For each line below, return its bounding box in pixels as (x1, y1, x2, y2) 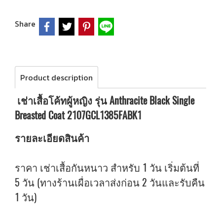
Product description (20, 72, 93, 83)
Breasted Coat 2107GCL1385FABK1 (15, 109, 142, 122)
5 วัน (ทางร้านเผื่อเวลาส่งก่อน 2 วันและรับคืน (15, 176, 205, 189)
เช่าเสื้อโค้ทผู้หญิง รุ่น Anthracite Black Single (15, 94, 194, 107)
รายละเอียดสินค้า (15, 131, 92, 145)
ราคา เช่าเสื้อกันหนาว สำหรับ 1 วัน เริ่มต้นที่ (15, 161, 199, 174)
